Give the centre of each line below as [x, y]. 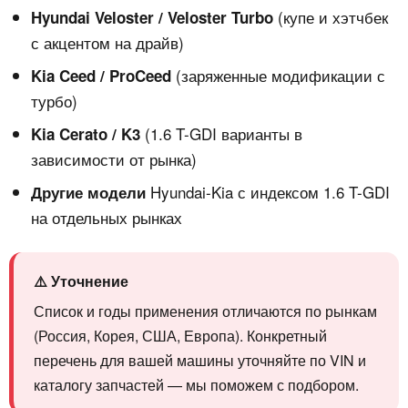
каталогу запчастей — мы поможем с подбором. [196, 385]
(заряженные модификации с [278, 76]
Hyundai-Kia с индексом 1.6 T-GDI [268, 192]
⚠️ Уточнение [81, 281]
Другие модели [88, 193]
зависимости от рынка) [114, 159]
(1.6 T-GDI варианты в [221, 134]
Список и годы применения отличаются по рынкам [205, 311]
